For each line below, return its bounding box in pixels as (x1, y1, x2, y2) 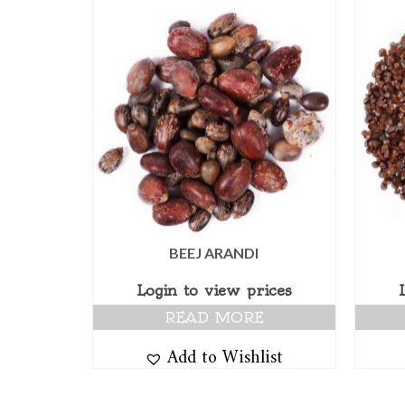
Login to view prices (136, 281, 292, 300)
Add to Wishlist (167, 330, 284, 375)
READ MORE (164, 308, 264, 327)
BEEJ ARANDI (169, 244, 259, 262)
